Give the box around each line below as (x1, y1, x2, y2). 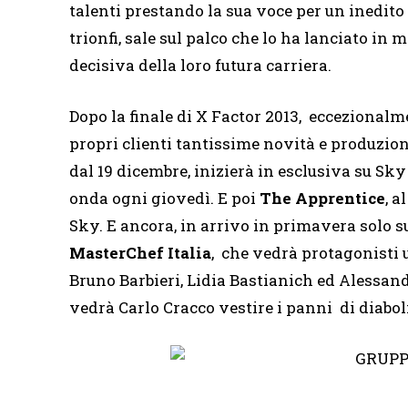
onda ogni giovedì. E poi (69, 188, 260, 209)
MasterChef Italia (69, 242, 211, 264)
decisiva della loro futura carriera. (69, 55, 331, 76)
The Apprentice (260, 188, 385, 209)
